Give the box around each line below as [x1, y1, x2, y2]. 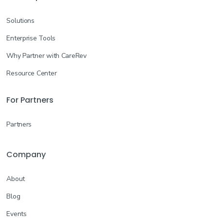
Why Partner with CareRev [6, 51, 87, 60]
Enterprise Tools [6, 33, 55, 43]
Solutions [6, 16, 35, 25]
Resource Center [6, 68, 57, 78]
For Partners [6, 94, 54, 106]
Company [6, 148, 46, 160]
